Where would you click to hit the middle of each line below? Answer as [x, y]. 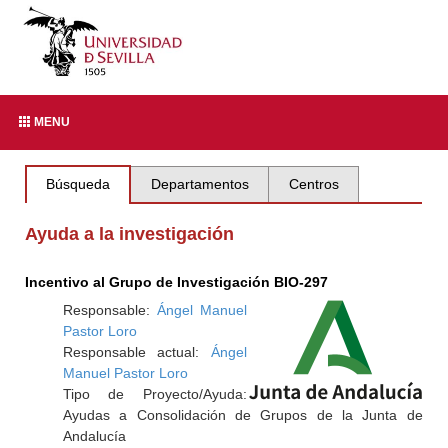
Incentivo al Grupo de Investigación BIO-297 [177, 282]
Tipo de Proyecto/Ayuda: [154, 394]
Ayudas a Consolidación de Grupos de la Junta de [242, 415]
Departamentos [199, 184]
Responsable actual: [136, 352]
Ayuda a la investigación [130, 234]
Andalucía [94, 436]
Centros [313, 184]
